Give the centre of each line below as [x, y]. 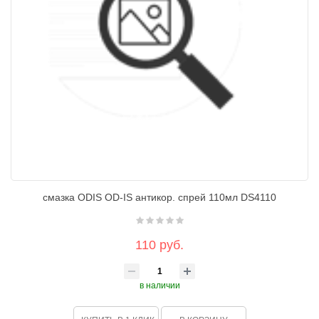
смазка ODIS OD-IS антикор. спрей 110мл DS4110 [159, 197]
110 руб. [159, 245]
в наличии [159, 286]
